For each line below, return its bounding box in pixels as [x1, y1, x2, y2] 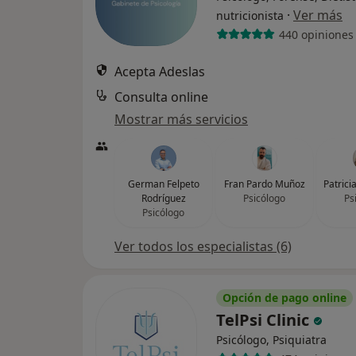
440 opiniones [278, 26, 354, 42]
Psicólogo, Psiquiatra [216, 332, 327, 347]
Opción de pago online [222, 290, 346, 305]
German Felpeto [127, 177, 199, 191]
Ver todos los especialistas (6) [114, 238, 292, 255]
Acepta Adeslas [114, 63, 205, 80]
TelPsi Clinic [216, 309, 313, 331]
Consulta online [114, 88, 208, 106]
